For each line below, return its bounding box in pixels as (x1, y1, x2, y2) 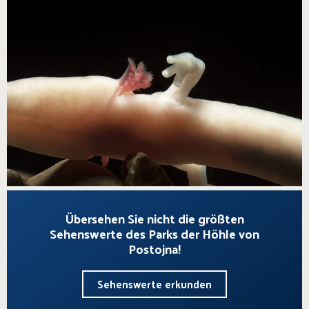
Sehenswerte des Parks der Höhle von (50, 222, 259, 245)
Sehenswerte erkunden (97, 275, 212, 293)
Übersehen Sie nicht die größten (65, 207, 244, 230)
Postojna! (128, 237, 181, 260)
